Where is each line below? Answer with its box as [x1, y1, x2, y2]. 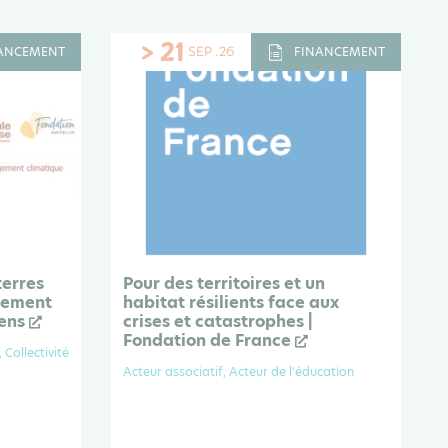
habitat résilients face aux [123, 291, 339, 315]
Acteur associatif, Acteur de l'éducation [123, 363, 354, 381]
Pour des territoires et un [123, 272, 325, 296]
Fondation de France [123, 329, 295, 353]
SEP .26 [188, 42, 235, 61]
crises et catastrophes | [123, 310, 312, 334]
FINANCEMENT [294, 43, 385, 60]
